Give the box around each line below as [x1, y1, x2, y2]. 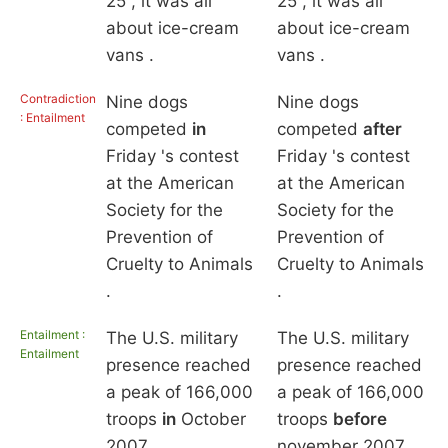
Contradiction [20, 91, 96, 107]
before [332, 409, 387, 430]
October [175, 409, 246, 430]
